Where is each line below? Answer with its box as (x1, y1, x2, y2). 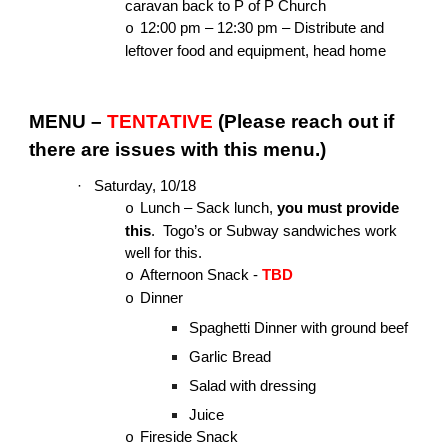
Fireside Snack (140, 429, 239, 446)
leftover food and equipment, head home (125, 43, 391, 60)
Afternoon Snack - (140, 267, 263, 284)
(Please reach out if (218, 110, 395, 132)
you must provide (277, 200, 400, 217)
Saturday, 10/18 (94, 178, 197, 195)
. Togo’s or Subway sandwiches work (151, 223, 398, 240)
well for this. (125, 245, 203, 262)
